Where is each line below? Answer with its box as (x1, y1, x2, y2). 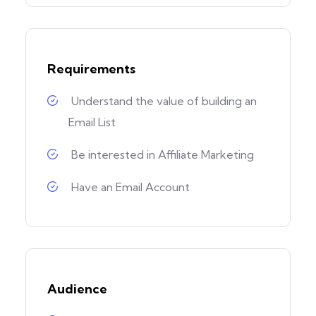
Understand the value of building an (71, 93, 257, 108)
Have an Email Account (71, 179, 190, 194)
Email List (68, 114, 116, 129)
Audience (47, 280, 107, 297)
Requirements (47, 60, 135, 77)
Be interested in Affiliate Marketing (71, 147, 254, 162)
